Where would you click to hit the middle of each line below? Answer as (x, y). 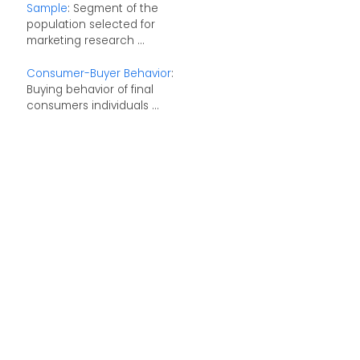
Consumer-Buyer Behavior (98, 74)
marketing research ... (85, 40)
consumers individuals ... (92, 106)
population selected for (90, 24)
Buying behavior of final (90, 90)
